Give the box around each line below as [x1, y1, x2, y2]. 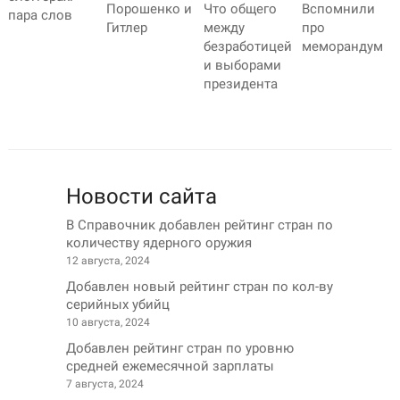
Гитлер [105, 20, 147, 36]
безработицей [204, 38, 293, 54]
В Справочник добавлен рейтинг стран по [66, 216, 333, 233]
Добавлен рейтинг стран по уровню [66, 339, 294, 356]
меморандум [301, 38, 383, 54]
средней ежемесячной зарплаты [66, 357, 274, 374]
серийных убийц [66, 296, 170, 312]
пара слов [7, 7, 72, 24]
